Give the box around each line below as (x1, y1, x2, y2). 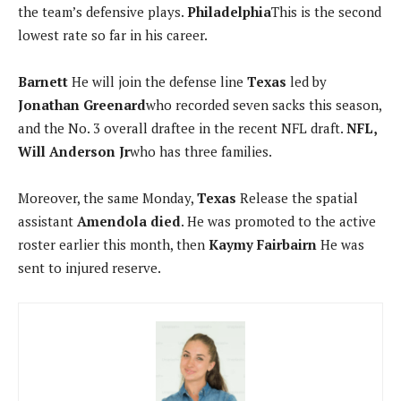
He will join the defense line (72, 73, 247, 91)
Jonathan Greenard (18, 96, 146, 115)
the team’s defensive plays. (18, 3, 187, 21)
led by (290, 73, 327, 91)
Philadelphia (187, 3, 271, 21)
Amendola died (77, 212, 181, 231)
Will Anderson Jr (18, 142, 130, 161)
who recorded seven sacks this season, (146, 96, 381, 115)
